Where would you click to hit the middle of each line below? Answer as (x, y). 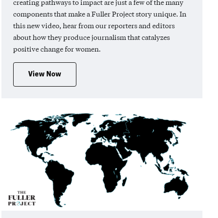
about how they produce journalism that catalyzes (91, 37)
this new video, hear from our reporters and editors (94, 26)
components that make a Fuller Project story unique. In (100, 14)
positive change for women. (57, 49)
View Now (45, 74)
